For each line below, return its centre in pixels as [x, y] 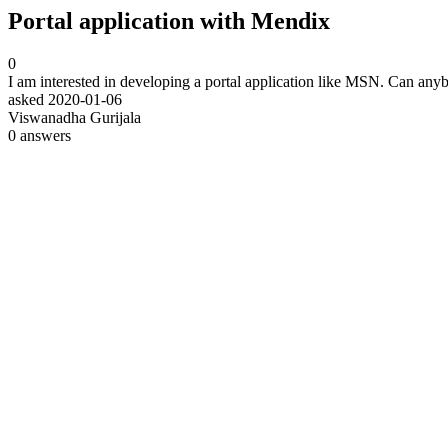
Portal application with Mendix [169, 21]
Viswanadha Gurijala [74, 117]
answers [43, 135]
